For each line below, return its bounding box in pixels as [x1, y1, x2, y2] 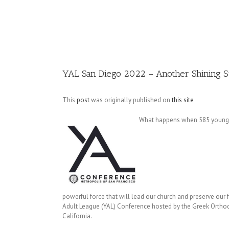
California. [62, 212, 92, 220]
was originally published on [89, 96, 172, 104]
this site [172, 96, 194, 104]
